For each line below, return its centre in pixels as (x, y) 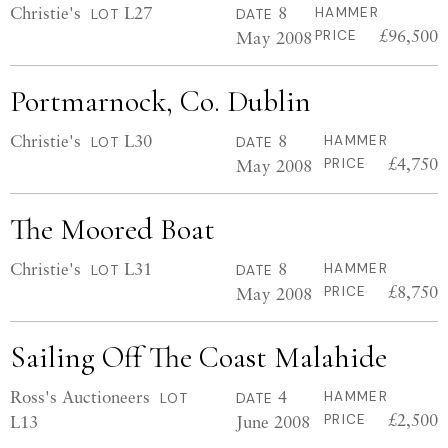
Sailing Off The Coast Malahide (198, 357)
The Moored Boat (112, 229)
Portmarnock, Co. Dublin (160, 101)
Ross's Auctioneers (80, 396)
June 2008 (273, 421)
